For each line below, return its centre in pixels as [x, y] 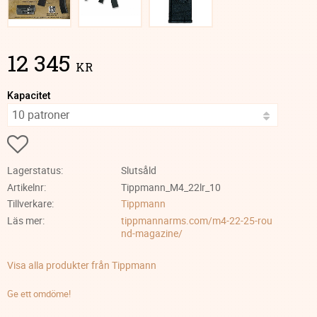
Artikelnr [25, 187]
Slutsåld [138, 170]
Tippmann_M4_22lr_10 [171, 187]
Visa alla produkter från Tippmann [82, 265]
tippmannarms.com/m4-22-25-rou [196, 221]
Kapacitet [29, 96]
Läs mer [25, 221]
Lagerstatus [34, 170]
